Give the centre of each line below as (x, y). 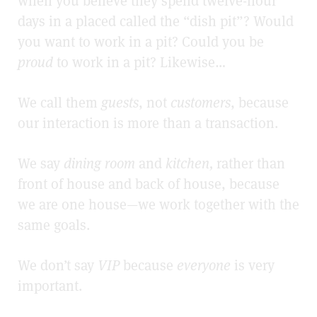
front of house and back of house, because (149, 184)
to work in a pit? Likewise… (139, 63)
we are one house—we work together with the (158, 205)
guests (120, 103)
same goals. (54, 225)
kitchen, (189, 164)
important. (50, 286)
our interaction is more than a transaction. (148, 123)
